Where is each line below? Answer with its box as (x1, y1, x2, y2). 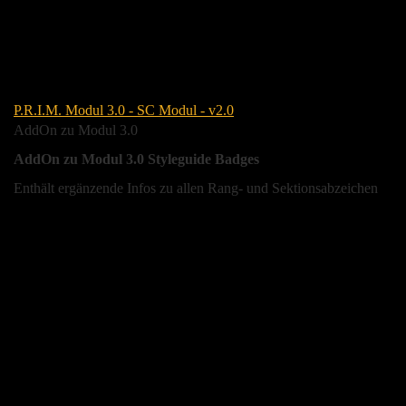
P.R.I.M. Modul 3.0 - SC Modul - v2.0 (14, 102, 234, 119)
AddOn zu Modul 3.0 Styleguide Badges (14, 151, 259, 168)
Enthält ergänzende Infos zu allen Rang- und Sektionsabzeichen (14, 180, 378, 197)
